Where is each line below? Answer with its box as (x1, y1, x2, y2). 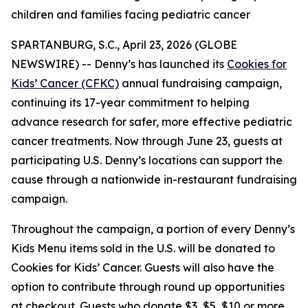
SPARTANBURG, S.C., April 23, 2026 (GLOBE (11, 38, 237, 52)
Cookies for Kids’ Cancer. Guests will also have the (11, 261, 274, 274)
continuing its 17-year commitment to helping (11, 96, 250, 109)
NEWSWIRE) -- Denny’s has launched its (11, 57, 227, 71)
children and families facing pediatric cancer (11, 8, 250, 21)
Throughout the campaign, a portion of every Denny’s (11, 222, 295, 236)
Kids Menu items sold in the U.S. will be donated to (11, 241, 275, 255)
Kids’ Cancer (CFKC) (11, 76, 119, 90)
